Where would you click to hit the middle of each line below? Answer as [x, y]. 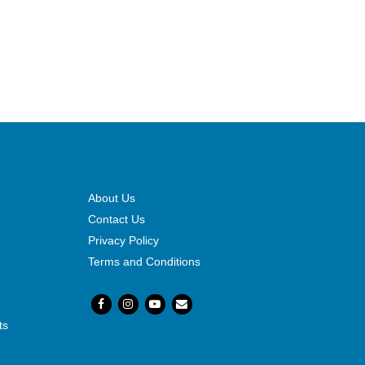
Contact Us [116, 220]
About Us [111, 198]
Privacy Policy [123, 241]
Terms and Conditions [144, 262]
